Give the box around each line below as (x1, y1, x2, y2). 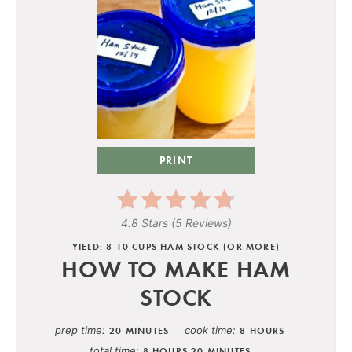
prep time (55, 323, 103, 336)
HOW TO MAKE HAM (61, 252, 291, 284)
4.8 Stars (120, 215, 168, 229)
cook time (185, 323, 233, 336)
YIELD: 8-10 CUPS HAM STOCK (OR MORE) (71, 240, 280, 252)
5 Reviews (174, 215, 228, 229)
